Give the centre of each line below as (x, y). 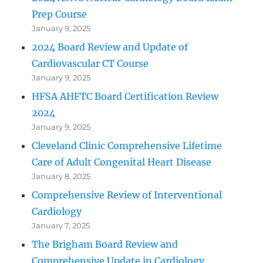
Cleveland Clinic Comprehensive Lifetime (127, 145)
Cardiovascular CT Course (92, 63)
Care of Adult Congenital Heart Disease (122, 162)
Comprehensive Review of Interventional (127, 195)
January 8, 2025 (61, 176)
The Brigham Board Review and (105, 244)
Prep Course (60, 14)
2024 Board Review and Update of (110, 47)
